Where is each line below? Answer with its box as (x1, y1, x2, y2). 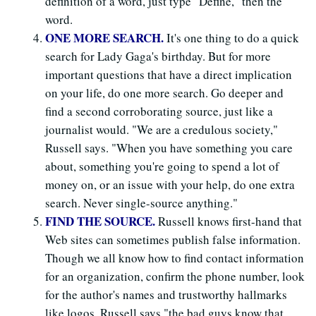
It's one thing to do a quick (166, 29, 299, 46)
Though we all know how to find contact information (45, 249, 304, 266)
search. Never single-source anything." (45, 194, 238, 211)
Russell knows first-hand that (158, 212, 302, 229)
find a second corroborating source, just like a (45, 102, 273, 119)
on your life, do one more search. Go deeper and (45, 84, 284, 101)
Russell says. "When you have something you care (45, 139, 293, 156)
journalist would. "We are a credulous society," (45, 121, 278, 138)
